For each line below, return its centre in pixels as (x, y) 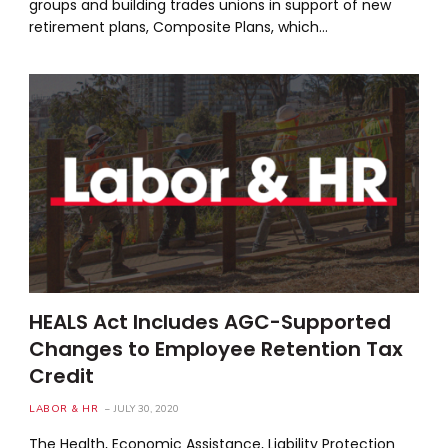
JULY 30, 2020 (147, 408)
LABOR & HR (64, 408)
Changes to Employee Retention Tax (216, 348)
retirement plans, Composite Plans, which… (179, 26)
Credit (62, 375)
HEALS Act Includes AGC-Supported (210, 321)
